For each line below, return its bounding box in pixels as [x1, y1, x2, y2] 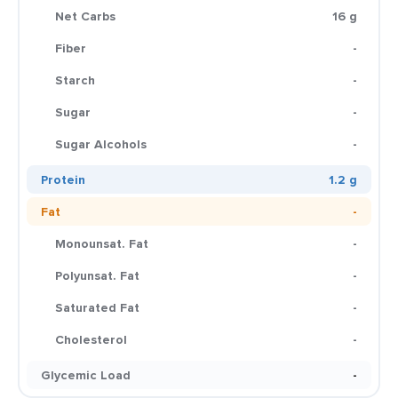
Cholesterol [55, 330, 127, 348]
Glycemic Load [41, 366, 131, 384]
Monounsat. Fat [55, 235, 148, 252]
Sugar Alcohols [55, 135, 147, 153]
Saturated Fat [55, 298, 139, 316]
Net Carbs [55, 7, 115, 25]
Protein [41, 171, 85, 188]
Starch [55, 71, 95, 89]
